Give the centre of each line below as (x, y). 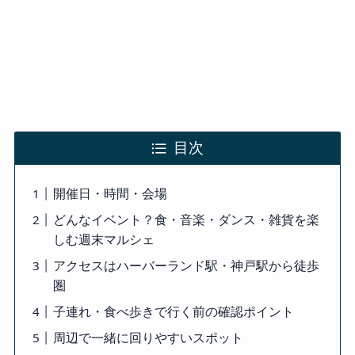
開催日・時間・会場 (110, 194)
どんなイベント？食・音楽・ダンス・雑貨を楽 (186, 220)
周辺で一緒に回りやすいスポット (148, 338)
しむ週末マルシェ (103, 240)
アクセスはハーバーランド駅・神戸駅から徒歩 (186, 266)
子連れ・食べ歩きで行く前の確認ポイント (173, 312)
